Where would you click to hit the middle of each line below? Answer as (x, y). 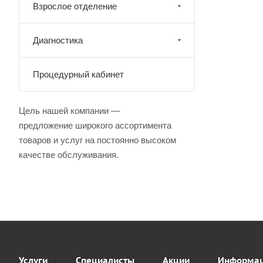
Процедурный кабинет (78, 74)
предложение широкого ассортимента (95, 125)
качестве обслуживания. (69, 155)
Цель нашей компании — (69, 111)
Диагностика (58, 40)
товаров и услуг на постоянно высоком (97, 140)
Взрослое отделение (75, 6)
